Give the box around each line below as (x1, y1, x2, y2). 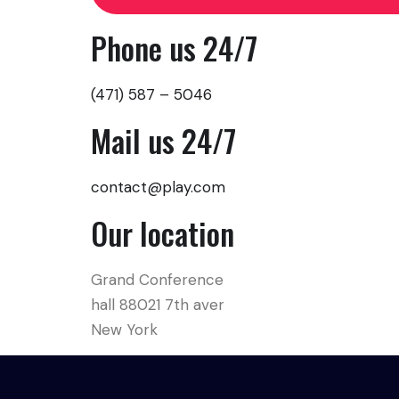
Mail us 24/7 (91, 118, 236, 163)
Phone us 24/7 (91, 25, 257, 70)
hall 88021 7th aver (91, 295, 224, 314)
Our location (91, 210, 234, 256)
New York (91, 320, 158, 339)
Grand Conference (91, 270, 224, 289)
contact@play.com (91, 177, 225, 197)
